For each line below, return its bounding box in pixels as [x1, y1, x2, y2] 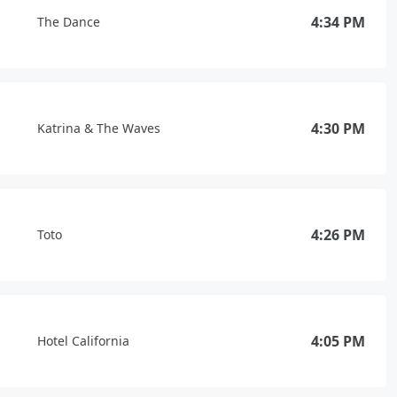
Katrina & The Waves [37, 120, 160, 136]
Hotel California [37, 332, 129, 349]
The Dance [37, 13, 100, 30]
